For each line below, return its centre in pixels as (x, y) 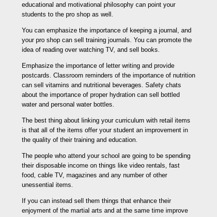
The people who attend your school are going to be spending (106, 155)
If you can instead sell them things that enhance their (96, 201)
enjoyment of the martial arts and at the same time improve (105, 210)
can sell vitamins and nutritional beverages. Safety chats (101, 85)
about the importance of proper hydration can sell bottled (101, 94)
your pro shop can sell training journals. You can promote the (107, 40)
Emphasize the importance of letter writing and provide (98, 65)
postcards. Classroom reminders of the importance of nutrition (108, 75)
